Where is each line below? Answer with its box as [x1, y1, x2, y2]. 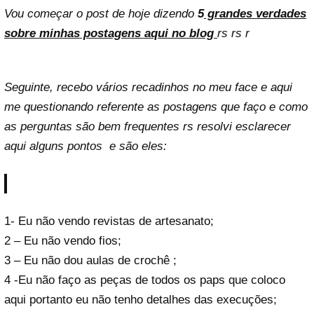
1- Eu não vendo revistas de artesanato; [4, 214, 214, 228]
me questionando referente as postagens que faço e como [4, 100, 308, 114]
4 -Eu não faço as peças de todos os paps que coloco [4, 273, 285, 287]
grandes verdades [204, 6, 306, 20]
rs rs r [217, 26, 250, 40]
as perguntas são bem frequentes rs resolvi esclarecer [4, 119, 291, 133]
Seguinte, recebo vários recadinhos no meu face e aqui [4, 80, 292, 94]
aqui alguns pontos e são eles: [4, 139, 167, 153]
